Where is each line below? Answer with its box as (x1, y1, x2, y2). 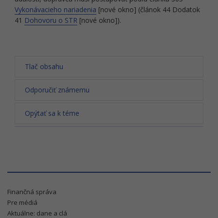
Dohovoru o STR (24, 16, 77, 25)
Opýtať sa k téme (25, 109, 79, 118)
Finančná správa (7, 187, 56, 196)
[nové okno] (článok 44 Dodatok (96, 5, 200, 14)
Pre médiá (7, 198, 37, 207)
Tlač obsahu (25, 62, 63, 71)
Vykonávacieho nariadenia (15, 5, 96, 14)
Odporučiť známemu (25, 85, 90, 94)
